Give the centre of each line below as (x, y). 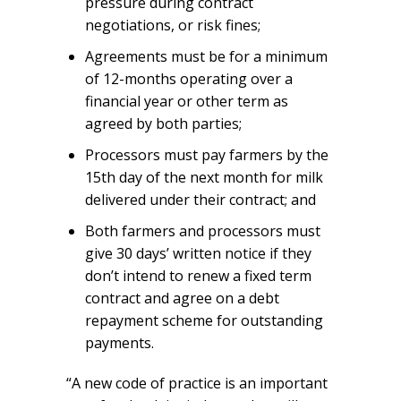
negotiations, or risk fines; (172, 25)
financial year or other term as (186, 101)
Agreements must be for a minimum (206, 56)
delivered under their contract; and (200, 199)
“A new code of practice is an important (197, 383)
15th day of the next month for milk (204, 177)
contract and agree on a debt (182, 298)
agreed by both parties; (163, 123)
